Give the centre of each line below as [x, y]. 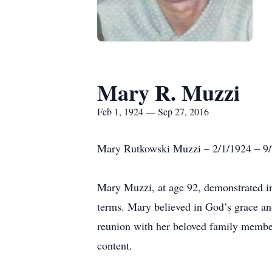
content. [115, 245]
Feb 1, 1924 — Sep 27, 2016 [153, 111]
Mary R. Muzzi [168, 92]
